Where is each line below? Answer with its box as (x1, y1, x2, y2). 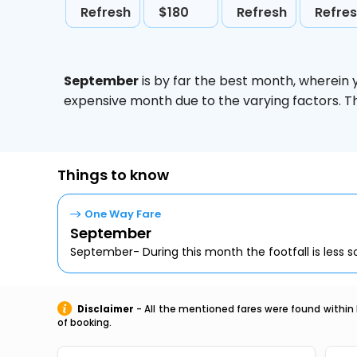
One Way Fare (84, 206, 161, 222)
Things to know (57, 165, 169, 185)
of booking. (57, 316, 112, 329)
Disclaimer (77, 303, 134, 316)
